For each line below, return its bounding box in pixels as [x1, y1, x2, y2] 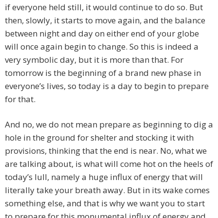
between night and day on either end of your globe [5, 27, 199, 39]
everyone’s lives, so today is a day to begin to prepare [5, 80, 209, 91]
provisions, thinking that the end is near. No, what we [5, 145, 207, 156]
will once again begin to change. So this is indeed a [5, 40, 199, 52]
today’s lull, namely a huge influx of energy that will [5, 171, 203, 182]
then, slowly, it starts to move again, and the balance [5, 14, 205, 26]
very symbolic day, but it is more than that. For [5, 54, 183, 65]
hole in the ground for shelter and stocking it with [5, 131, 194, 143]
